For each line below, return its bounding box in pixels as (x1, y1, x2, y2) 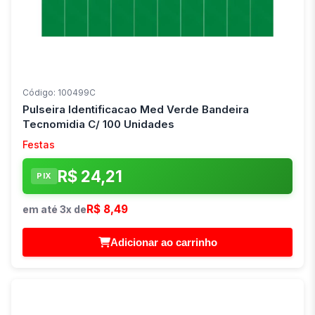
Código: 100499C (22, 86, 96, 98)
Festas (22, 138, 55, 150)
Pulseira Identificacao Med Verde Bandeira (22, 102, 249, 116)
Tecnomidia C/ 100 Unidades (22, 117, 174, 131)
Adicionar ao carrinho (110, 236, 217, 248)
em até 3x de (22, 202, 86, 215)
